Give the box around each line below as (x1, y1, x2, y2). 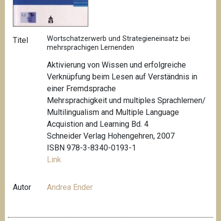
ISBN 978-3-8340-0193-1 (47, 143, 137, 153)
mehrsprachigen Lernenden (47, 43, 135, 52)
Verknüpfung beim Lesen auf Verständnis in (47, 72, 198, 82)
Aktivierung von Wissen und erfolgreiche (47, 60, 186, 70)
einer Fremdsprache (47, 84, 116, 94)
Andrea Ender (47, 183, 93, 192)
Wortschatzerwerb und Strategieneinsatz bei (47, 34, 190, 43)
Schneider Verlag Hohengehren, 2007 (47, 131, 175, 141)
